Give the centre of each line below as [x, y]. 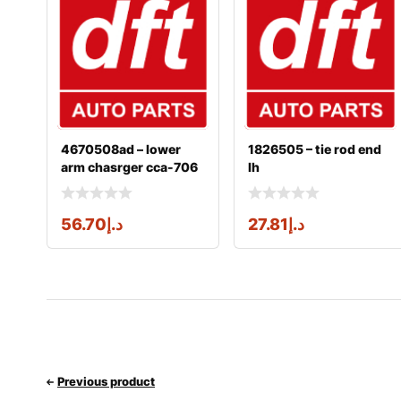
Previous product [106, 382]
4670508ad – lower [121, 149]
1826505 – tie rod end [315, 149]
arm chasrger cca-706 [129, 167]
